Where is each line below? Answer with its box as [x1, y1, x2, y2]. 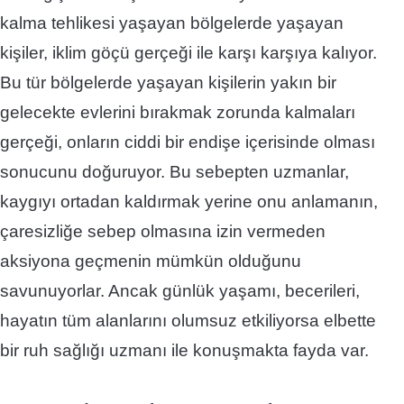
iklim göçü [52, 42, 130, 62]
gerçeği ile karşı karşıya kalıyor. [134, 42, 377, 62]
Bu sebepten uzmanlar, [170, 161, 349, 181]
